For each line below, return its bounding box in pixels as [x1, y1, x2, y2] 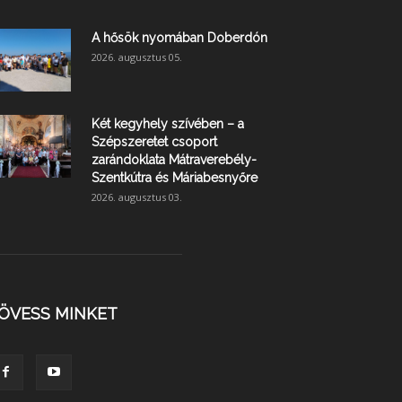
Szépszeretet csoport [92, 135, 217, 150]
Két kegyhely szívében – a [92, 117, 244, 132]
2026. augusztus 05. [92, 50, 182, 65]
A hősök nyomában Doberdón [92, 31, 267, 46]
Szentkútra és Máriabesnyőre [92, 170, 258, 186]
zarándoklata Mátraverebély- [92, 153, 257, 168]
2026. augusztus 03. [92, 190, 182, 205]
